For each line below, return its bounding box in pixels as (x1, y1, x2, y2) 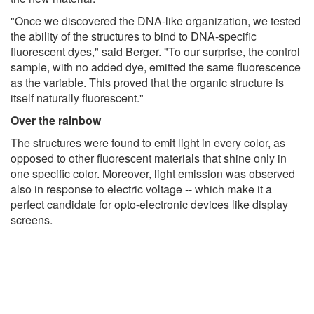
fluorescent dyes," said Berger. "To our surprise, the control (11, 43, 300, 60)
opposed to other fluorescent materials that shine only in (11, 149, 287, 166)
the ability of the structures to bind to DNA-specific (11, 27, 257, 44)
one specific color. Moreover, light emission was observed (11, 165, 295, 182)
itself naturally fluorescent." (11, 89, 144, 106)
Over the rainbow (11, 111, 101, 128)
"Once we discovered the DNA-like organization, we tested (11, 12, 301, 29)
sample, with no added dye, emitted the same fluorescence (11, 58, 301, 75)
